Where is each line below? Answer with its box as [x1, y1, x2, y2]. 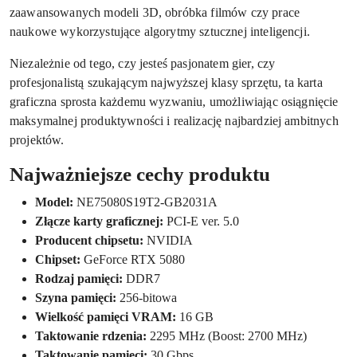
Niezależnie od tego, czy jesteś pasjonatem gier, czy [10, 57, 276, 71]
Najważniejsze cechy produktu [10, 163, 270, 186]
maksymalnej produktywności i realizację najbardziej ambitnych [10, 114, 339, 128]
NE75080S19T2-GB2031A [73, 195, 218, 210]
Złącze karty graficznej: [35, 214, 163, 229]
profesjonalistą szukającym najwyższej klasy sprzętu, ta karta [10, 76, 323, 90]
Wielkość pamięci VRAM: [35, 310, 176, 324]
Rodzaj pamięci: [35, 272, 123, 286]
